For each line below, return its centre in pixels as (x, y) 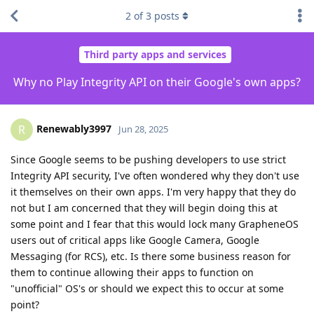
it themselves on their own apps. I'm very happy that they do (153, 191)
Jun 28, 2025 (143, 129)
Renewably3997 (74, 128)
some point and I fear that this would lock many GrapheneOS (155, 224)
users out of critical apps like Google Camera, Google (135, 240)
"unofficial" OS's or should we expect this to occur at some (147, 288)
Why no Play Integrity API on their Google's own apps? (157, 82)
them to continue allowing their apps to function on (132, 272)
